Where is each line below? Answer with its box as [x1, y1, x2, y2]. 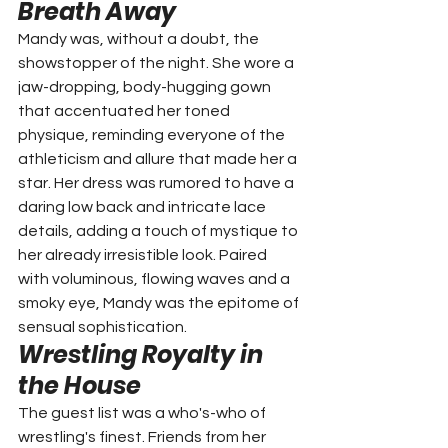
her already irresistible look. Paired [18, 246, 270, 263]
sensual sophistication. [18, 318, 187, 335]
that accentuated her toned [18, 102, 233, 119]
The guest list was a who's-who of [18, 404, 269, 421]
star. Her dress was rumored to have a [18, 174, 297, 191]
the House [18, 368, 141, 402]
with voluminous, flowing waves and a [18, 270, 293, 287]
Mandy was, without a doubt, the [18, 30, 262, 47]
